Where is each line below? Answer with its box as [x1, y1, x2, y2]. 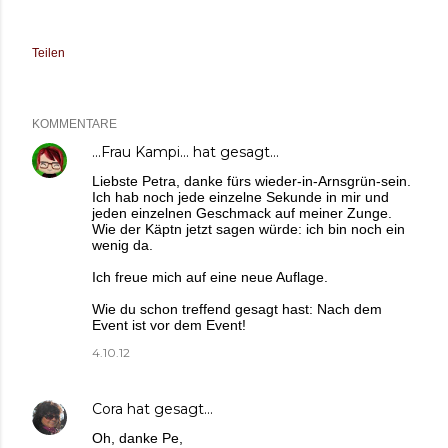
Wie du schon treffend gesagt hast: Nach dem [92, 301, 382, 318]
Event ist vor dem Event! [92, 317, 246, 334]
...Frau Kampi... [92, 143, 189, 162]
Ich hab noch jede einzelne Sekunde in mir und [92, 189, 389, 206]
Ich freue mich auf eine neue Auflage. [92, 269, 328, 286]
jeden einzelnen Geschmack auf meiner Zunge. [92, 205, 392, 222]
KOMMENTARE [32, 117, 117, 132]
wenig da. [92, 237, 153, 254]
